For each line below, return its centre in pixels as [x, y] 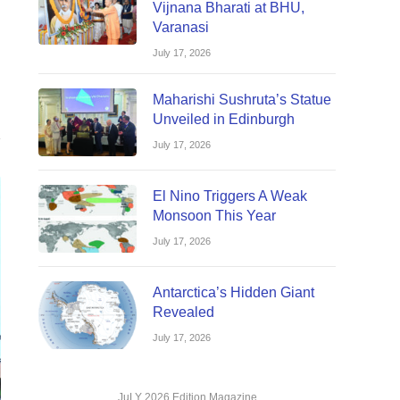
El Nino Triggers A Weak [230, 196]
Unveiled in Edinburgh [224, 120]
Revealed [183, 312]
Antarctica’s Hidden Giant [233, 293]
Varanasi [181, 28]
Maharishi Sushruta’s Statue [242, 100]
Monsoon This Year [214, 216]
